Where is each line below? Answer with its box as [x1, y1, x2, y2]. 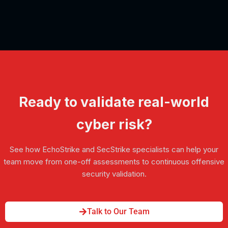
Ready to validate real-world [19, 93, 209, 110]
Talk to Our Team [87, 206, 150, 216]
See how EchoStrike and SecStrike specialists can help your [10, 144, 218, 154]
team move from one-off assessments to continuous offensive [4, 156, 224, 166]
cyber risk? [76, 116, 152, 133]
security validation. [81, 168, 147, 179]
